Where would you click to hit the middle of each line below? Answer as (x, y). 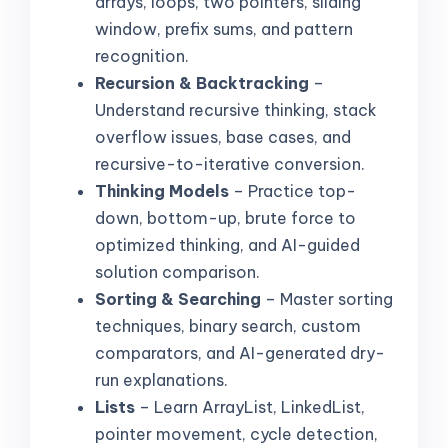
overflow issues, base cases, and (223, 136)
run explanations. (161, 379)
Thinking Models (162, 190)
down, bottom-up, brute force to (225, 217)
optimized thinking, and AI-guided (227, 244)
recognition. (142, 55)
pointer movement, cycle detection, (236, 433)
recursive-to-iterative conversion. (230, 163)
